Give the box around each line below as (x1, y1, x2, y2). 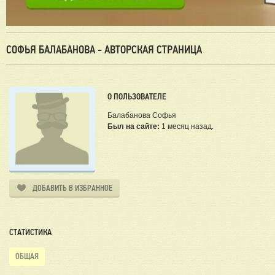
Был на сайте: (107, 122, 160, 131)
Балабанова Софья (107, 111, 176, 120)
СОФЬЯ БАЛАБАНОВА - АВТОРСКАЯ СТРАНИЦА (6, 44, 202, 56)
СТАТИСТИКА (9, 227, 52, 238)
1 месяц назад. (160, 122, 214, 131)
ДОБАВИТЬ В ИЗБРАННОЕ (33, 184, 112, 193)
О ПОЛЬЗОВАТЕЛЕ (107, 91, 166, 102)
